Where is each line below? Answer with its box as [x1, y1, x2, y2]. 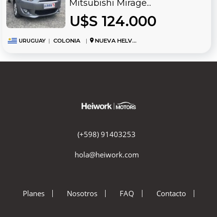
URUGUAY [18, 37, 46, 45]
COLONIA [53, 37, 80, 45]
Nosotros [66, 188, 97, 198]
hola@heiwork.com [74, 149, 139, 159]
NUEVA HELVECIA [94, 37, 132, 45]
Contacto [156, 188, 186, 198]
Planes [22, 188, 45, 198]
